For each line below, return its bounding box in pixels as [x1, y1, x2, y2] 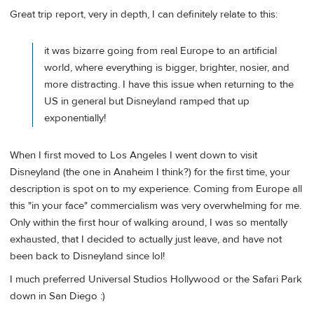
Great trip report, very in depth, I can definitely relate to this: [10, 7, 278, 21]
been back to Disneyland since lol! [10, 250, 165, 264]
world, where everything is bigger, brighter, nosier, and [44, 61, 289, 75]
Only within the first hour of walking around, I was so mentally [10, 216, 287, 230]
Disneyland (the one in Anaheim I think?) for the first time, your [10, 165, 290, 179]
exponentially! [44, 111, 106, 125]
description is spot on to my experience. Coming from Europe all [10, 182, 302, 196]
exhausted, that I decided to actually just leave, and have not [10, 233, 282, 247]
